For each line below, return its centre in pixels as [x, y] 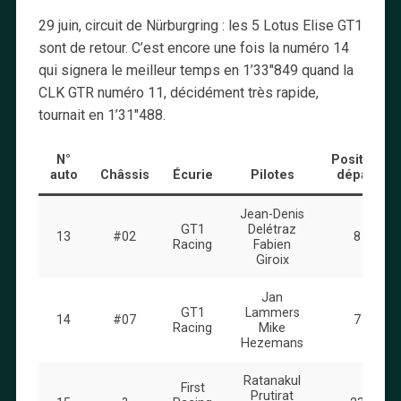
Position [357, 159]
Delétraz [273, 229]
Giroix [272, 260]
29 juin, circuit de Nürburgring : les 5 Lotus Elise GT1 [200, 25]
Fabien [273, 244]
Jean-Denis [273, 214]
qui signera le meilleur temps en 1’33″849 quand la [196, 70]
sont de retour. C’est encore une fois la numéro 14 [193, 47]
